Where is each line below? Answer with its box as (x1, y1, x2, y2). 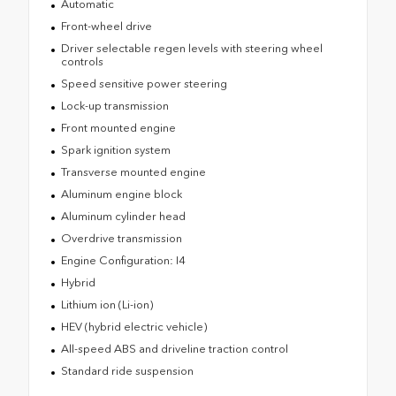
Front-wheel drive (60, 19, 152, 34)
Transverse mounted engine (60, 165, 206, 179)
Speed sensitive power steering (60, 77, 227, 91)
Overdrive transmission (60, 232, 182, 246)
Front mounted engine (60, 121, 176, 135)
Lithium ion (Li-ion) (60, 298, 153, 312)
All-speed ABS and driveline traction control (60, 342, 288, 356)
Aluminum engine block (60, 187, 182, 202)
